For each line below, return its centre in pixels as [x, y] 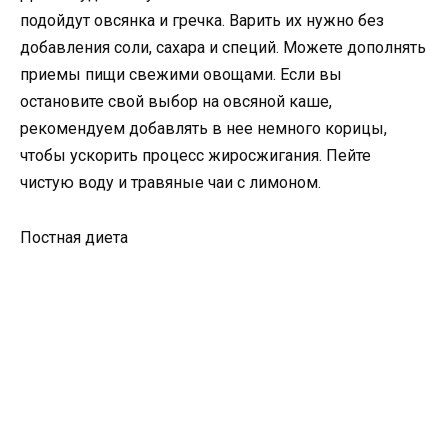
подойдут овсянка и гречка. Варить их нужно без [202, 21]
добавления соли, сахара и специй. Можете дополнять [223, 48]
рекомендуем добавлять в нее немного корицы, [203, 129]
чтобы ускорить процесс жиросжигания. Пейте [195, 156]
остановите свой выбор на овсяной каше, [176, 102]
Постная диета [74, 237]
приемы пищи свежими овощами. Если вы [181, 75]
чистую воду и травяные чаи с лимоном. [170, 183]
